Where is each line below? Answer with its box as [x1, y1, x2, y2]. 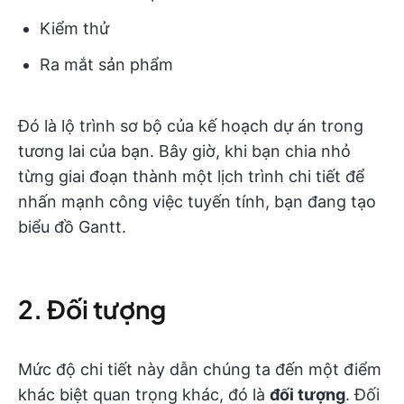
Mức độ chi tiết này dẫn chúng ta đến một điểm [18, 360, 381, 380]
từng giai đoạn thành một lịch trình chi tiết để [18, 167, 364, 187]
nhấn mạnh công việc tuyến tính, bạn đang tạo [18, 192, 376, 212]
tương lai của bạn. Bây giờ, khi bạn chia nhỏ [18, 142, 351, 161]
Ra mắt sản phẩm [40, 55, 173, 75]
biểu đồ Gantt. [18, 217, 126, 237]
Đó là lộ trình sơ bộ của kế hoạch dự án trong [18, 116, 363, 136]
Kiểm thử [40, 19, 109, 39]
